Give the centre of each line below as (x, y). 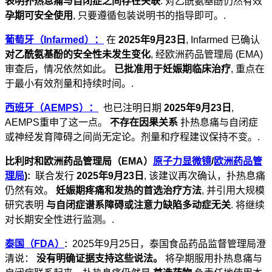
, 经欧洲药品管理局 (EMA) (207, 55)
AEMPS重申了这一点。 (57, 123)
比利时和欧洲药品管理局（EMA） (79, 161)
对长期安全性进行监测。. (59, 220)
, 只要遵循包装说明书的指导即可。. (149, 16)
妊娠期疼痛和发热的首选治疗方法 (129, 191)
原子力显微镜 (182, 161)
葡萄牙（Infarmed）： (54, 40)
